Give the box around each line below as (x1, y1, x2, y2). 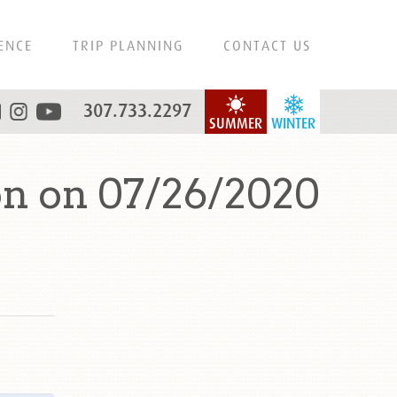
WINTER (271, 115, 315, 132)
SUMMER (209, 115, 262, 132)
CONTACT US (223, 37, 311, 53)
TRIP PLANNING (73, 37, 183, 53)
